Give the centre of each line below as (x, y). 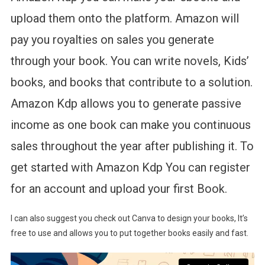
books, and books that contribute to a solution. (131, 83)
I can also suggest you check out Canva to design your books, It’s (129, 219)
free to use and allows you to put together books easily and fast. (129, 233)
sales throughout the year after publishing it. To (132, 146)
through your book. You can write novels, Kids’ (130, 61)
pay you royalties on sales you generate (112, 40)
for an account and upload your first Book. (119, 189)
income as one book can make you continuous (130, 125)
